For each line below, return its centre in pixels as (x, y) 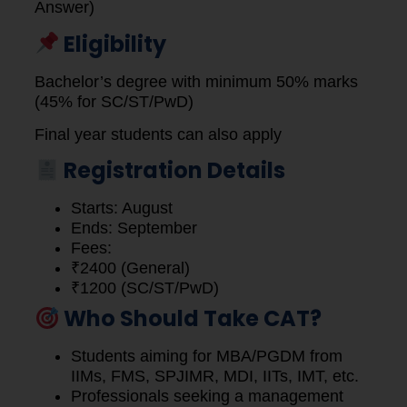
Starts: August (122, 208)
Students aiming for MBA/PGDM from (207, 357)
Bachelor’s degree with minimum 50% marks (196, 81)
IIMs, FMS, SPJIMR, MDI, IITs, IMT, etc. (215, 377)
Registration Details (173, 171)
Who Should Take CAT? (191, 319)
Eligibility (113, 44)
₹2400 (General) (130, 268)
